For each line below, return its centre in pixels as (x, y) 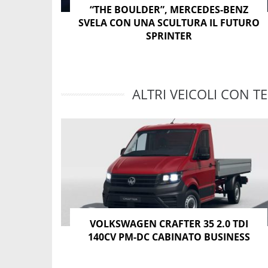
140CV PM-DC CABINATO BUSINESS (169, 237)
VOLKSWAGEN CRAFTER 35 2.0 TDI (169, 223)
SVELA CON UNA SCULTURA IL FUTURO (169, 22)
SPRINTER (169, 36)
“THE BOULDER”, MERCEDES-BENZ (169, 9)
